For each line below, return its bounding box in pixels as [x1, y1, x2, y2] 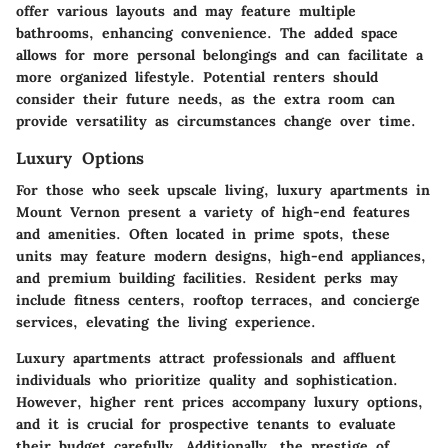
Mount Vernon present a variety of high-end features [16, 203, 410, 222]
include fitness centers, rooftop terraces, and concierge [16, 291, 420, 310]
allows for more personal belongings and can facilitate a [16, 46, 423, 65]
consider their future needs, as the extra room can [16, 90, 395, 109]
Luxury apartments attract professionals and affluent [16, 349, 396, 368]
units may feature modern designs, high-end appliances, [16, 247, 426, 266]
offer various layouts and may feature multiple [16, 2, 356, 21]
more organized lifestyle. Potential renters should [16, 68, 378, 87]
